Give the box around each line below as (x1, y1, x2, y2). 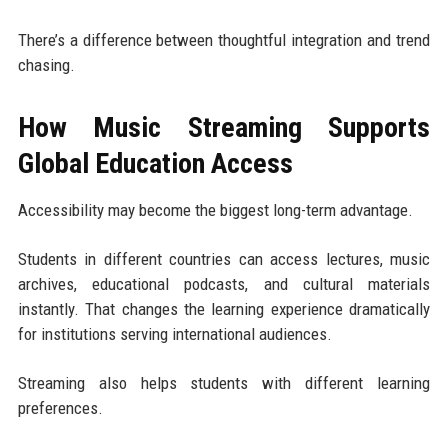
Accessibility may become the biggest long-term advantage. (17, 200, 413, 221)
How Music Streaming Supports (17, 111, 431, 145)
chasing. (17, 55, 75, 76)
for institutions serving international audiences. (17, 324, 332, 345)
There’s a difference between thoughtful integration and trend (17, 30, 431, 51)
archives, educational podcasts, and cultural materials (17, 274, 431, 295)
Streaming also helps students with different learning (17, 373, 431, 394)
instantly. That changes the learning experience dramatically (17, 299, 431, 320)
